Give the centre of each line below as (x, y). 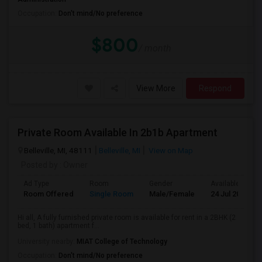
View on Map (170, 150)
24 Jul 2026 (230, 194)
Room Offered (49, 194)
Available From (234, 184)
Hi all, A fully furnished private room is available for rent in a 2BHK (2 (127, 218)
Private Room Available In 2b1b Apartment (118, 132)
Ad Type (36, 184)
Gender (161, 184)
